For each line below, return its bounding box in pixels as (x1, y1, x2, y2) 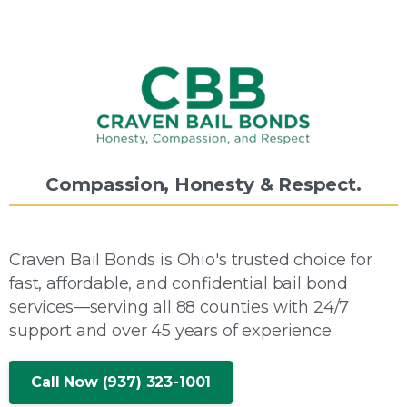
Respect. (278, 174, 362, 196)
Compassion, (45, 174, 170, 196)
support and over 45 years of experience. (9, 321, 334, 342)
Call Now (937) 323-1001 (31, 373, 212, 392)
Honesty (174, 174, 254, 196)
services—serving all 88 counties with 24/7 (9, 297, 350, 318)
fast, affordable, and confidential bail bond (9, 273, 349, 294)
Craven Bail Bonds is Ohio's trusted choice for (9, 250, 372, 271)
